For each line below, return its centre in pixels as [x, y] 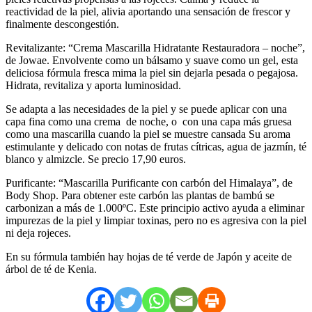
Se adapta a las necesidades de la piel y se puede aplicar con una [146, 109]
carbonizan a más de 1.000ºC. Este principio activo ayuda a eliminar [155, 208]
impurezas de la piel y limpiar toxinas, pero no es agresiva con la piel [156, 220]
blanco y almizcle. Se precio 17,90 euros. [96, 159]
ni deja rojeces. [38, 233]
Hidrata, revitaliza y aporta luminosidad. [93, 85]
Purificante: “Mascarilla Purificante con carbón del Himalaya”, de [149, 182]
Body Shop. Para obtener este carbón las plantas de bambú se [140, 195]
